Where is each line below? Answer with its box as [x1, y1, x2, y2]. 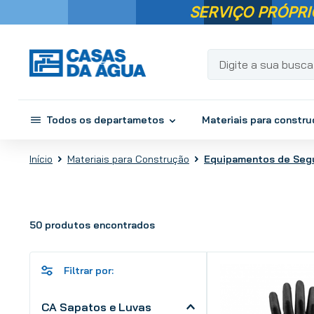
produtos [45, 218, 90, 231]
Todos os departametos [46, 114, 164, 127]
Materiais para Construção [67, 152, 189, 165]
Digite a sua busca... [207, 47, 307, 62]
